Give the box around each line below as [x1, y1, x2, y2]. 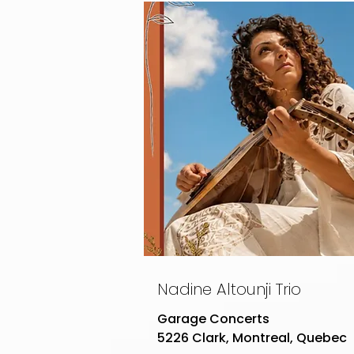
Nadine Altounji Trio [157, 278, 301, 300]
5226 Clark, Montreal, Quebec [157, 329, 347, 347]
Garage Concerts [157, 310, 269, 328]
